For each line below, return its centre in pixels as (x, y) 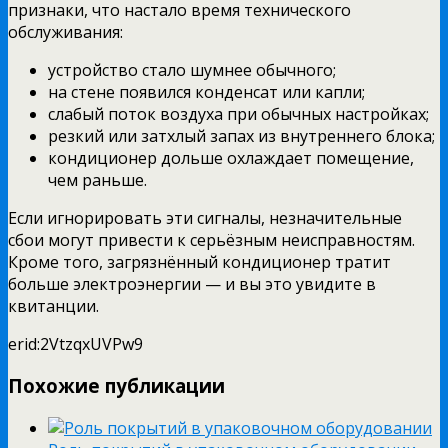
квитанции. (53, 305)
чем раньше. (97, 179)
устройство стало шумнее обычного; (192, 69)
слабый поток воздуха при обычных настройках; (238, 113)
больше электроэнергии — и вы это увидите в (192, 283)
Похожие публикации (116, 386)
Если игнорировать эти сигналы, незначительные (205, 217)
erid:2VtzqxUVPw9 (75, 343)
